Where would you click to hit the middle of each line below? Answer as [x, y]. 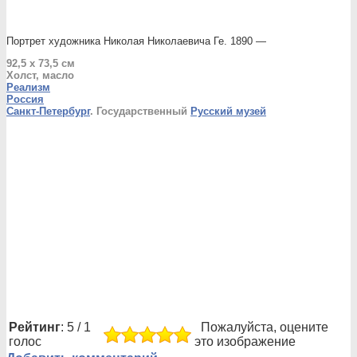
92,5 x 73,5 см [41, 63]
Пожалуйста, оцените [261, 327]
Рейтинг [35, 327]
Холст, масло [40, 75]
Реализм [28, 87]
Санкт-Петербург [48, 111]
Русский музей [228, 111]
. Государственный [140, 111]
